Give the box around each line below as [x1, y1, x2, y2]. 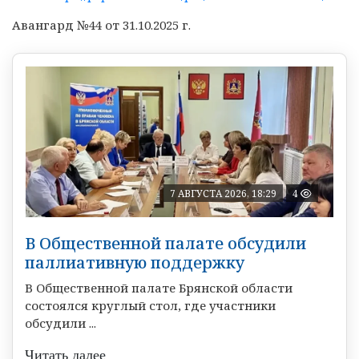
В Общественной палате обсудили [25, 232, 306, 254]
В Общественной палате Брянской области [25, 279, 292, 296]
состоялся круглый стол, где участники [25, 296, 276, 313]
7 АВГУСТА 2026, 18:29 [170, 186, 276, 200]
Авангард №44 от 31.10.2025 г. [12, 16, 191, 33]
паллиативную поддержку [25, 251, 244, 273]
